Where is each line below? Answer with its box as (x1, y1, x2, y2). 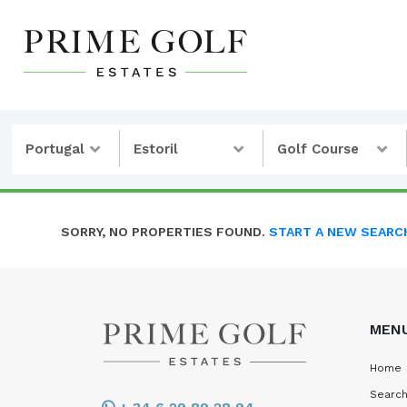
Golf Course (276, 141, 359, 157)
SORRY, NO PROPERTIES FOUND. (61, 224, 269, 239)
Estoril (133, 141, 178, 157)
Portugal (25, 141, 84, 157)
